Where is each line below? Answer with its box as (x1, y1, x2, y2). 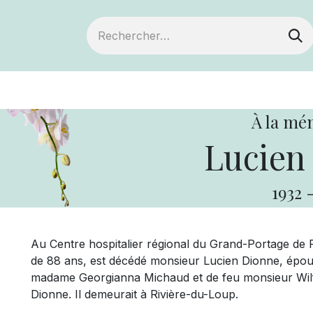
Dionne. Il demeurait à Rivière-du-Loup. (31, 287, 238, 301)
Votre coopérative (186, 82, 306, 99)
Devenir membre (51, 82, 164, 99)
